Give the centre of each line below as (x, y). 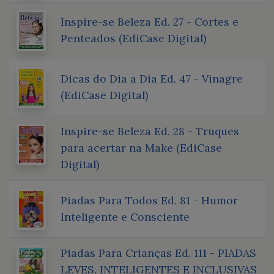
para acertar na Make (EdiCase (141, 147)
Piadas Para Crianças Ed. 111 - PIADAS (158, 253)
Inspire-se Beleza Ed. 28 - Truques (150, 131)
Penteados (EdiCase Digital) (133, 38)
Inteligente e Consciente (125, 217)
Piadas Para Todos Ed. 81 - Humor (149, 200)
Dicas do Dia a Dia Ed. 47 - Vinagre (152, 78)
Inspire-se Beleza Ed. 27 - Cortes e (150, 21)
